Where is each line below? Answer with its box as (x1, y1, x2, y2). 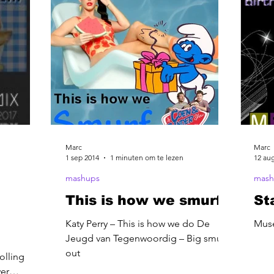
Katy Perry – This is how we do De (65, 218, 210, 230)
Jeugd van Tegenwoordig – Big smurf (65, 232, 228, 245)
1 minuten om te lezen (110, 153, 183, 163)
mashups (65, 172, 100, 184)
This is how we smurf (65, 193, 221, 209)
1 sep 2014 (65, 153, 99, 163)
